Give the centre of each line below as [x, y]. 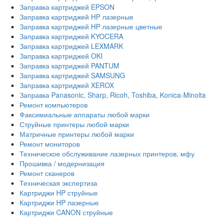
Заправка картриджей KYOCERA [71, 36]
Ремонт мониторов [50, 144]
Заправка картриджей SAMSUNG [72, 76]
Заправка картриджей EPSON [67, 7]
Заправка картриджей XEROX [67, 85]
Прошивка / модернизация [62, 164]
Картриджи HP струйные [59, 193]
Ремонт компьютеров [54, 105]
